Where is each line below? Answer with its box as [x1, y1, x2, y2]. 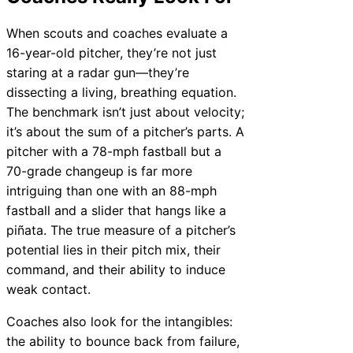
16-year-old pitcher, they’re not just [6, 45, 217, 61]
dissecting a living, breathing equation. [6, 84, 236, 101]
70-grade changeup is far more [6, 163, 192, 180]
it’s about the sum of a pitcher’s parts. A [6, 124, 244, 140]
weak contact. [6, 281, 91, 298]
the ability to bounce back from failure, [6, 333, 240, 350]
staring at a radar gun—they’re [6, 65, 189, 81]
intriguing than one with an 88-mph [6, 183, 217, 199]
